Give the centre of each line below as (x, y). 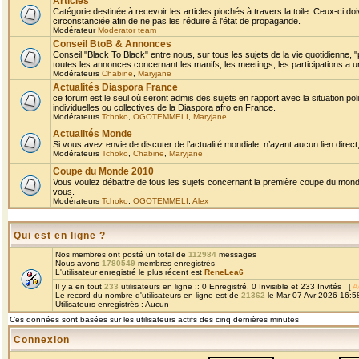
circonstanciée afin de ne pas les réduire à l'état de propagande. (177, 21)
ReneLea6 (224, 272)
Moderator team (127, 30)
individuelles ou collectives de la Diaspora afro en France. (164, 107)
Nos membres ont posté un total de (122, 254)
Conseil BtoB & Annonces (112, 44)
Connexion (42, 340)
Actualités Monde (93, 134)
